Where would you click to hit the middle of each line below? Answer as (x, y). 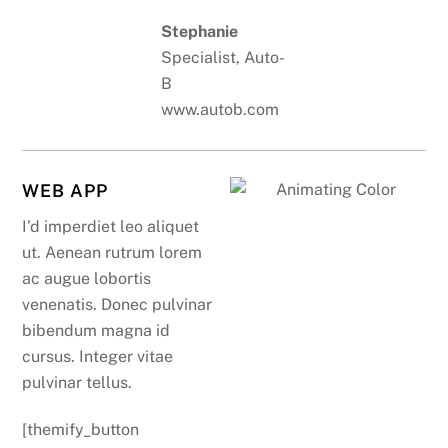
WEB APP (65, 191)
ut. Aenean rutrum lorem (112, 253)
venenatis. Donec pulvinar (117, 305)
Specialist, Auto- (223, 57)
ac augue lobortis (87, 279)
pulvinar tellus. (79, 383)
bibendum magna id (96, 331)
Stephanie (200, 31)
